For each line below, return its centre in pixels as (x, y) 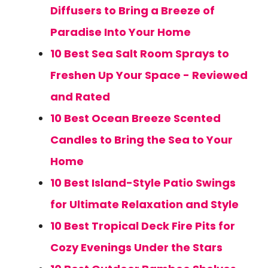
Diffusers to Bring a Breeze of (133, 10)
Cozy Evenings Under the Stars (136, 247)
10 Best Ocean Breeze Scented (135, 118)
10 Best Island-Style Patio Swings (143, 183)
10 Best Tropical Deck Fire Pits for (143, 226)
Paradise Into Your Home (121, 32)
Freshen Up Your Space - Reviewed (149, 75)
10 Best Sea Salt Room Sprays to (140, 54)
